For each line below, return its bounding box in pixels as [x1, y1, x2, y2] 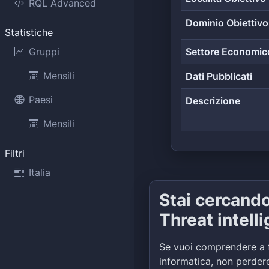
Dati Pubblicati [186, 70, 252, 82]
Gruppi [29, 46, 59, 58]
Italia [29, 166, 50, 178]
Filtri [5, 147, 25, 159]
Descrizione [186, 95, 240, 107]
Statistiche [5, 26, 53, 38]
